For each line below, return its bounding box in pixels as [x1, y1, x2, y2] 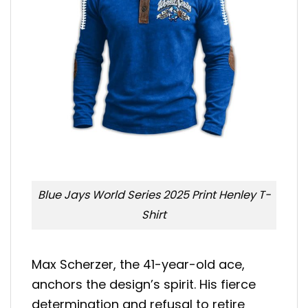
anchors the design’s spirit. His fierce [32, 275, 256, 293]
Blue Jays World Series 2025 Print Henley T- [37, 187, 271, 203]
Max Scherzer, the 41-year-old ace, [32, 255, 245, 273]
